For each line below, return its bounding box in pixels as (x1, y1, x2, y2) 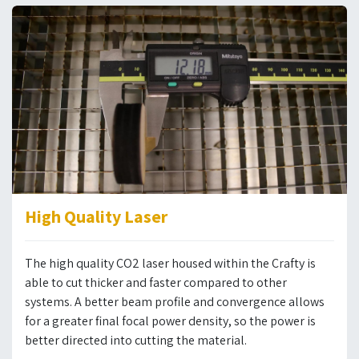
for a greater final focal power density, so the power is (25, 312, 316, 329)
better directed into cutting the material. (25, 331, 247, 349)
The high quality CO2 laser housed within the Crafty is (25, 254, 316, 272)
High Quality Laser (25, 205, 167, 228)
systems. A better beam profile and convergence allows (25, 292, 325, 310)
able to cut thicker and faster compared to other (25, 273, 287, 291)
